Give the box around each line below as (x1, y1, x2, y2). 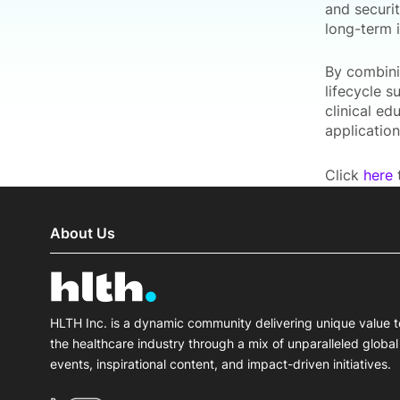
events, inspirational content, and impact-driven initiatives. (50, 355, 391, 371)
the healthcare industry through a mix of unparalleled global (50, 335, 398, 351)
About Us (50, 224, 115, 243)
